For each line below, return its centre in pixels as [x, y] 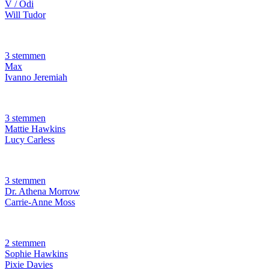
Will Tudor [25, 15]
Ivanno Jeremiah [36, 77]
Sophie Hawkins [36, 254]
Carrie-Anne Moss [40, 202]
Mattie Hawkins [35, 129]
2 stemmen [25, 243]
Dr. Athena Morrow [42, 192]
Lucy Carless [30, 140]
